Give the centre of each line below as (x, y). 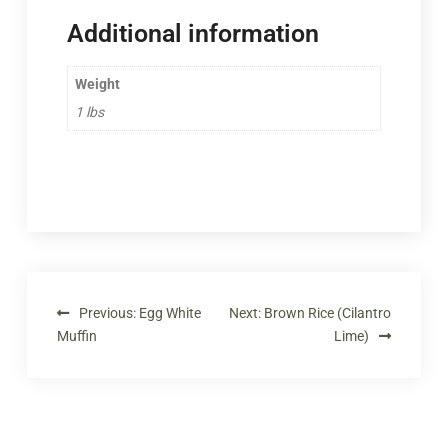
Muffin (76, 335)
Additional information (192, 34)
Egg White (169, 312)
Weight (97, 84)
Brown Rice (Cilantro (328, 312)
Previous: (107, 312)
